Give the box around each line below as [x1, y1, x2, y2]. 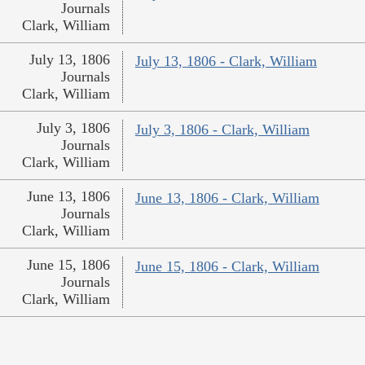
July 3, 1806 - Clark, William [134, 121, 310, 139]
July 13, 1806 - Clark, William [134, 53, 317, 70]
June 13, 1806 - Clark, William [134, 190, 319, 207]
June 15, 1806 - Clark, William [134, 258, 319, 275]
